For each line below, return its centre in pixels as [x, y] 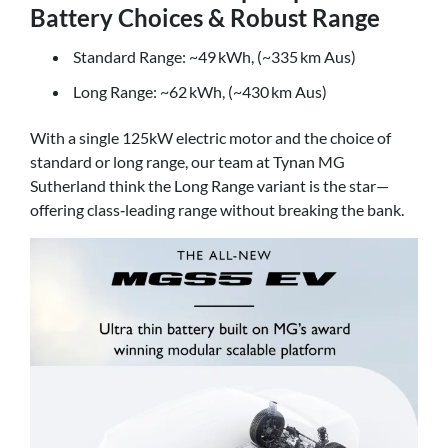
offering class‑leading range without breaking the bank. [217, 209]
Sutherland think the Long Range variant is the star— [209, 185]
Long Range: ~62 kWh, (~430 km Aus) [200, 92]
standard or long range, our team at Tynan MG [187, 161]
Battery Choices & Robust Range [205, 17]
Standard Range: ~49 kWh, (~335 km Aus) [214, 57]
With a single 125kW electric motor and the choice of [210, 137]
